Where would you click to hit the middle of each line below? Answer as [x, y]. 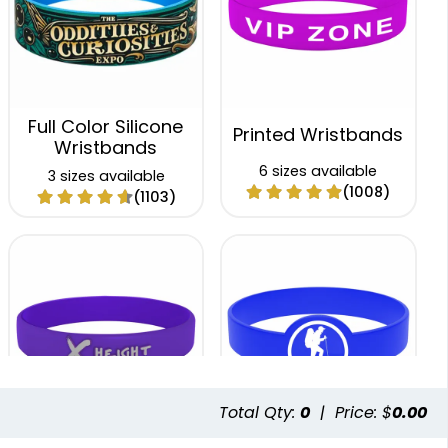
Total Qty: [259, 413]
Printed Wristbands [318, 134]
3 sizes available [106, 175]
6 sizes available [318, 170]
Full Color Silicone [106, 126]
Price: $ [363, 413]
